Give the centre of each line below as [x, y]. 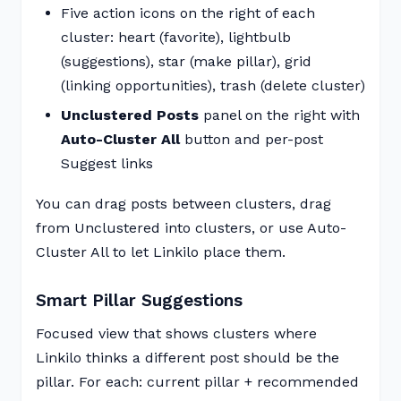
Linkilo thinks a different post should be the [188, 358]
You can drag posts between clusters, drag [183, 204]
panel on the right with [279, 115]
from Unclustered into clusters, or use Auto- [191, 228]
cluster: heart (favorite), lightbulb [176, 37]
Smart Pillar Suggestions [139, 300]
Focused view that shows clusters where [176, 333]
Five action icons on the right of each [188, 13]
